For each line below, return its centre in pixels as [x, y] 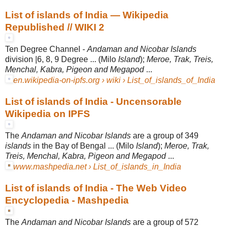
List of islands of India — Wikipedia [87, 15]
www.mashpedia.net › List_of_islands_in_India [97, 166]
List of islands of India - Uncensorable [93, 101]
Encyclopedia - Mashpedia [67, 200]
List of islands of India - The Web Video [96, 188]
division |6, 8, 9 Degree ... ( [53, 59]
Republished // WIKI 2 [55, 27]
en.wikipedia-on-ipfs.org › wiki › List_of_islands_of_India [114, 80]
